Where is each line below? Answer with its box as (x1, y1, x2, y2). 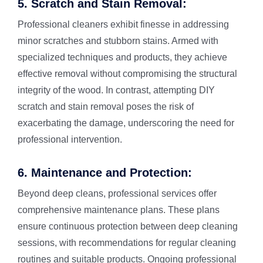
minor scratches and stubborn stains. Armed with (17, 36, 218, 46)
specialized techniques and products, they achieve (17, 52, 227, 62)
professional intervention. (17, 134, 122, 144)
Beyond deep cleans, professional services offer (17, 188, 217, 198)
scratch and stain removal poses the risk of (17, 102, 194, 112)
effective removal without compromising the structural (17, 69, 237, 79)
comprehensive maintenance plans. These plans (17, 205, 220, 215)
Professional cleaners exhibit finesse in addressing (17, 19, 229, 29)
